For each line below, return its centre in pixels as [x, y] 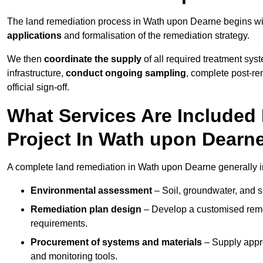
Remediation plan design [86, 210]
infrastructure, [36, 73]
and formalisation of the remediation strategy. [156, 36]
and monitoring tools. [74, 257]
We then [26, 59]
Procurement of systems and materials [116, 242]
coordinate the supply [93, 59]
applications [34, 36]
